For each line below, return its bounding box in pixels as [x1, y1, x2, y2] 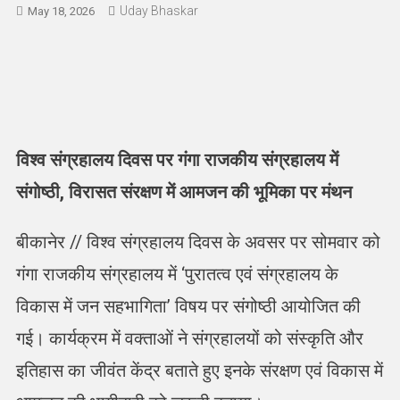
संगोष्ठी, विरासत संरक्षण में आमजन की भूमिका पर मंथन [15, 180, 352, 203]
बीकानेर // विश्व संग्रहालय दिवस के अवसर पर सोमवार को [15, 230, 380, 253]
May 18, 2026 [27, 4, 95, 18]
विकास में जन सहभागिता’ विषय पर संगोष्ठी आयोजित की [15, 295, 361, 317]
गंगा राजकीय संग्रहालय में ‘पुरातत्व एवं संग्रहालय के [15, 262, 338, 285]
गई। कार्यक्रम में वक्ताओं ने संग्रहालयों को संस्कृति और [15, 327, 363, 349]
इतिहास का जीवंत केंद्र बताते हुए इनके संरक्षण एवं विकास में [15, 359, 383, 381]
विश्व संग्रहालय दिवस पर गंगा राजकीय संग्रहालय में [15, 148, 338, 171]
